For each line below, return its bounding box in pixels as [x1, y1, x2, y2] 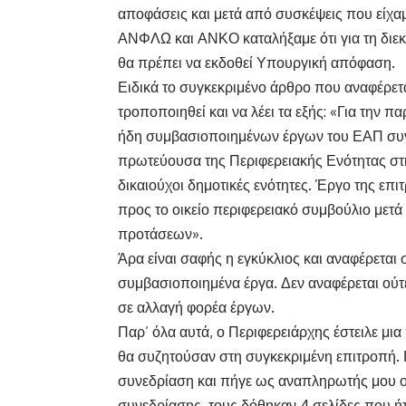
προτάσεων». [118, 225, 203, 244]
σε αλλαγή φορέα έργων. [118, 298, 275, 317]
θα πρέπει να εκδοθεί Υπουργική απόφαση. [118, 53, 395, 72]
